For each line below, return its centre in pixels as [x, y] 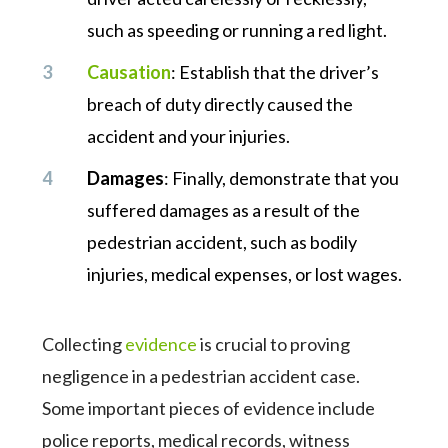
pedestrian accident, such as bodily [222, 242]
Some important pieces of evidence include [209, 408]
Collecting [84, 344]
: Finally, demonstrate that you [282, 178]
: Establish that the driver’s [275, 72]
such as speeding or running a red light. [239, 30]
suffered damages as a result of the [224, 210]
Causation [129, 72]
